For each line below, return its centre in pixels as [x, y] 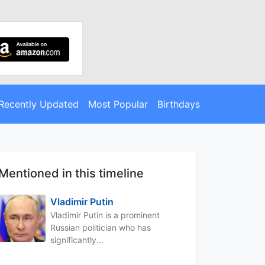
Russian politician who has [101, 227]
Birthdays [178, 104]
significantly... [77, 240]
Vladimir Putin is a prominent [105, 215]
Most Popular [118, 104]
